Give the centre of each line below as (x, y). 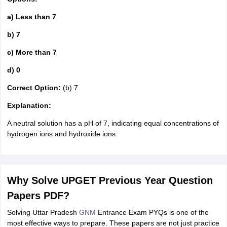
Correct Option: (34, 88)
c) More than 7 (32, 52)
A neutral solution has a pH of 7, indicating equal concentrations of (113, 123)
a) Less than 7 (31, 17)
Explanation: (29, 105)
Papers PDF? (38, 196)
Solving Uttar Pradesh (43, 212)
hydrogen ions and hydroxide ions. (62, 134)
